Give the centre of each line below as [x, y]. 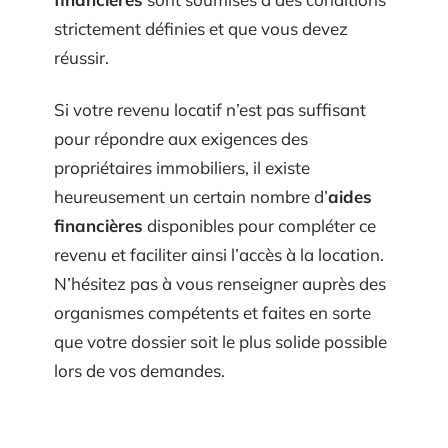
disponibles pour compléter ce [259, 225]
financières [98, 225]
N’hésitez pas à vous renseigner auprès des [220, 283]
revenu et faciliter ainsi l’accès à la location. [219, 254]
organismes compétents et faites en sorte [212, 312]
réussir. [81, 58]
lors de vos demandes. [139, 370]
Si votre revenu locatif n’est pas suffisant [210, 109]
